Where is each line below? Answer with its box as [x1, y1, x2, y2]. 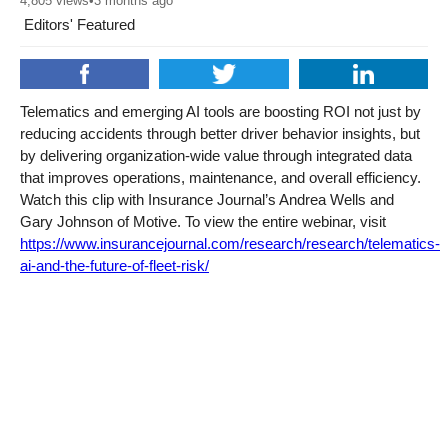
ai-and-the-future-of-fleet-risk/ [20, 256, 209, 274]
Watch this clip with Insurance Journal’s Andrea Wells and [20, 190, 394, 208]
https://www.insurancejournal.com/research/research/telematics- [20, 234, 440, 252]
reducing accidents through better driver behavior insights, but [20, 124, 420, 142]
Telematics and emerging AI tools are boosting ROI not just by [20, 102, 421, 120]
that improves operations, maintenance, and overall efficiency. [20, 168, 421, 186]
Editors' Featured [20, 15, 135, 33]
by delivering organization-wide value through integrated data [20, 146, 412, 164]
